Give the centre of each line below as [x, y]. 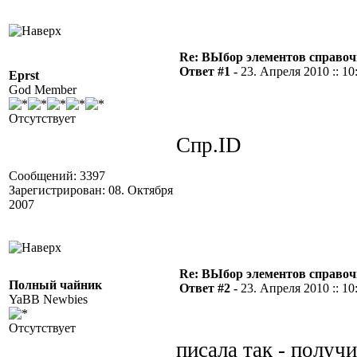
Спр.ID [209, 145]
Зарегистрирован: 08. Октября [91, 190]
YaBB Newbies [48, 299]
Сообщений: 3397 [57, 176]
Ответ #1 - [210, 71]
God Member [43, 90]
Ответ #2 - [210, 288]
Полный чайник [55, 285]
